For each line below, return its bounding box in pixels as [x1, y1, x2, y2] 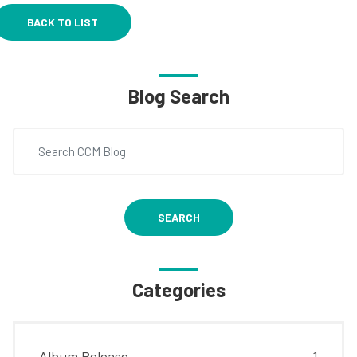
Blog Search [127, 84, 229, 108]
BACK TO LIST [27, 15, 98, 29]
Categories [131, 278, 226, 301]
